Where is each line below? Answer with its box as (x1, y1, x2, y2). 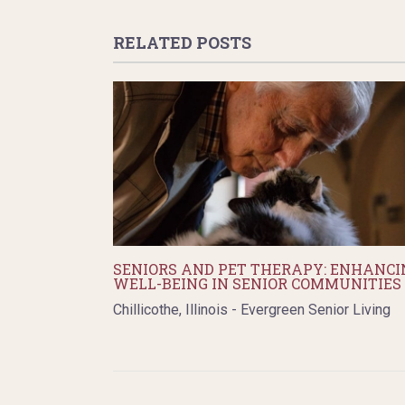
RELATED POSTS (112, 31, 251, 53)
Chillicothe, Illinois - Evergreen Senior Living (112, 300, 391, 318)
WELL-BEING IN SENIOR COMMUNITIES (112, 273, 401, 293)
